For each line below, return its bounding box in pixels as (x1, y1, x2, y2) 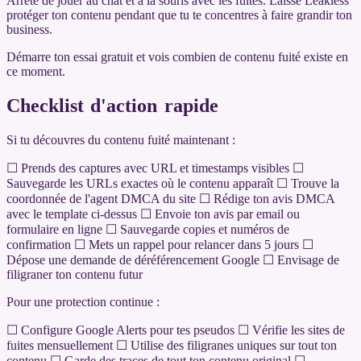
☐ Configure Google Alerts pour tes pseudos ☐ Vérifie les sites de (6, 322, 345, 337)
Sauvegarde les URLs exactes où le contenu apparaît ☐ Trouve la (6, 176, 339, 190)
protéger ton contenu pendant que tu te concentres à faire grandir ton (6, 7, 352, 22)
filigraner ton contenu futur (6, 267, 143, 281)
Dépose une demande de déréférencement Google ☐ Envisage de (6, 252, 339, 267)
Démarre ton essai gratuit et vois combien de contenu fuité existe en (6, 49, 348, 64)
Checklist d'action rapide (6, 94, 218, 116)
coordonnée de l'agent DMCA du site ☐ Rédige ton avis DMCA (6, 191, 334, 205)
